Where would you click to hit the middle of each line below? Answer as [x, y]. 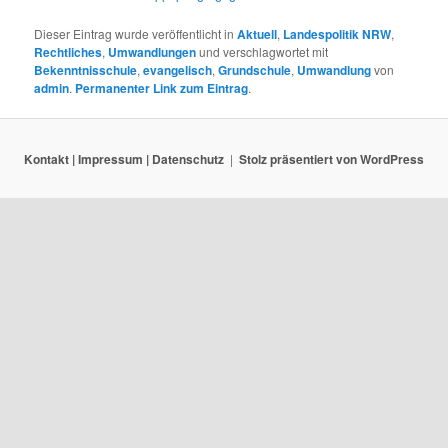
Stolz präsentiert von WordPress [331, 158]
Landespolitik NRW [337, 34]
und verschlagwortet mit [262, 52]
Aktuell [257, 34]
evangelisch [178, 70]
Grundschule [255, 70]
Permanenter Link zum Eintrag [162, 88]
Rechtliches [68, 52]
